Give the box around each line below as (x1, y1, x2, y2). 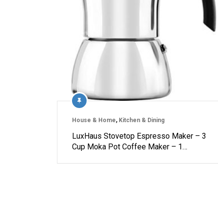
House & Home (72, 117, 116, 124)
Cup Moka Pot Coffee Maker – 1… (72, 142, 187, 151)
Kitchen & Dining (119, 117, 164, 124)
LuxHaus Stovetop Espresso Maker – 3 (72, 131, 206, 141)
